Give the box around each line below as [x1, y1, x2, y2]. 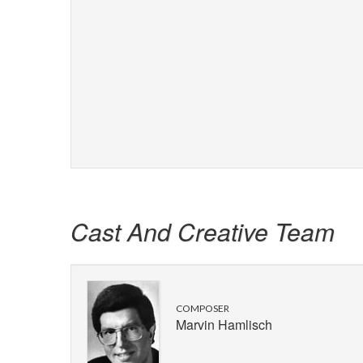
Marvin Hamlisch [176, 315, 272, 335]
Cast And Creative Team [70, 214, 335, 250]
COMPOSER [176, 302, 229, 315]
